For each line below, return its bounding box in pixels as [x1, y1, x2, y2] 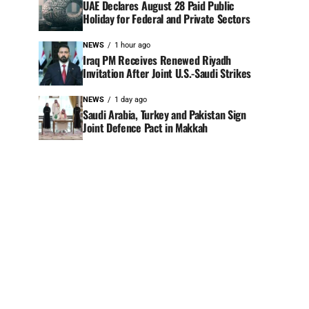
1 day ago [114, 95, 147, 105]
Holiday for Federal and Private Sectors [83, 10, 250, 28]
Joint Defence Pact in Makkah [83, 119, 208, 137]
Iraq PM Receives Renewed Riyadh [83, 52, 232, 69]
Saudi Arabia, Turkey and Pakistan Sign [83, 106, 246, 123]
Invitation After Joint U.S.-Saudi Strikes [83, 65, 251, 82]
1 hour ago [114, 41, 150, 50]
